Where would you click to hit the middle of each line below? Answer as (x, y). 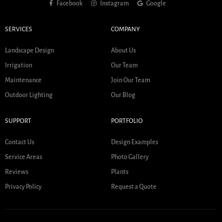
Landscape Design (29, 51)
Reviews (17, 172)
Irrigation (19, 65)
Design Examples (135, 142)
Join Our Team (131, 80)
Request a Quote (134, 187)
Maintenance (23, 80)
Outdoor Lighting (29, 95)
